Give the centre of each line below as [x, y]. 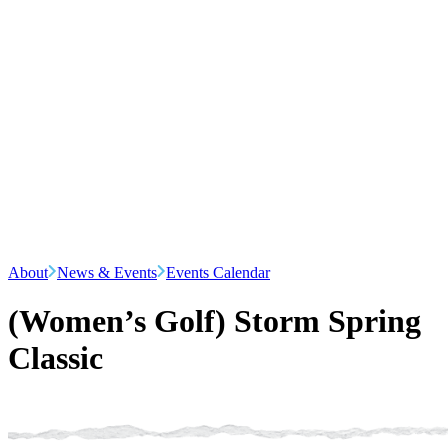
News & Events [107, 272]
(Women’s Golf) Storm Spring [214, 321]
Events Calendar [218, 272]
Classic [55, 358]
